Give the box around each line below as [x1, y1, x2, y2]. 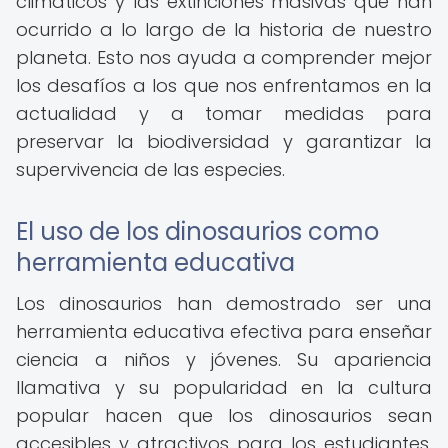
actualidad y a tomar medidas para [16, 101, 432, 126]
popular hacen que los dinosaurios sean [16, 403, 432, 428]
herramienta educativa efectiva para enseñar [16, 319, 432, 344]
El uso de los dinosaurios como [16, 215, 379, 248]
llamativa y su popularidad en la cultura [16, 375, 432, 400]
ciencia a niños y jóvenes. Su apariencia [16, 347, 432, 372]
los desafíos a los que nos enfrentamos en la [16, 73, 432, 98]
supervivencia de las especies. [16, 157, 285, 182]
